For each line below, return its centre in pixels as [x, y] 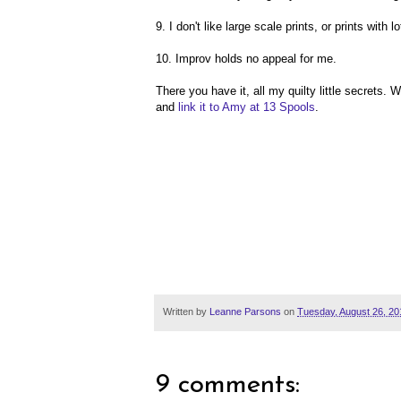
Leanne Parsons [245, 311]
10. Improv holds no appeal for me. [246, 58]
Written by [186, 311]
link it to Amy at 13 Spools [247, 107]
